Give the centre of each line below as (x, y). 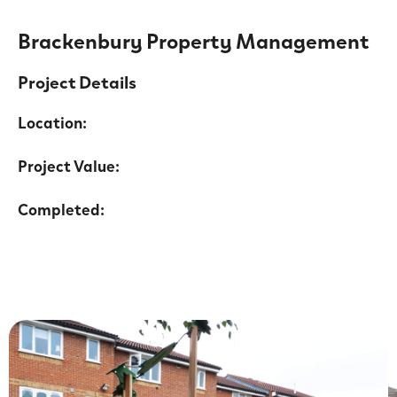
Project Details (77, 81)
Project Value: (69, 166)
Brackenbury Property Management (194, 40)
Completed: (61, 209)
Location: (52, 122)
